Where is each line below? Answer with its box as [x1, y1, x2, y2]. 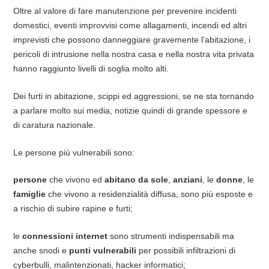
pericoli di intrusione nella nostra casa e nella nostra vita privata [13, 49, 254, 59]
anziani [172, 175, 202, 185]
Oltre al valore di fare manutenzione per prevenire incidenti [13, 6, 237, 16]
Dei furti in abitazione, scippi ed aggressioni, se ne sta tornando [13, 91, 254, 101]
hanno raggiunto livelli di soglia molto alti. [13, 64, 169, 74]
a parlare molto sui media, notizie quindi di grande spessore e [13, 105, 247, 115]
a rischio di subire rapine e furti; [13, 204, 133, 214]
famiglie [13, 189, 46, 199]
